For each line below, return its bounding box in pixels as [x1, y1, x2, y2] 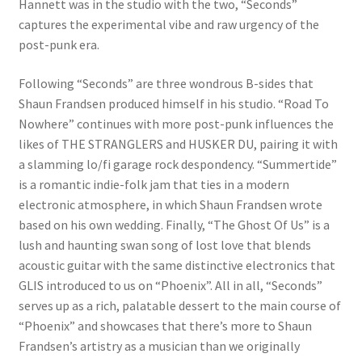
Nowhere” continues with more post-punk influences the [18, 116, 334, 133]
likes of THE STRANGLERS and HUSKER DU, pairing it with [18, 136, 338, 153]
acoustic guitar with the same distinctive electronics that [18, 257, 335, 274]
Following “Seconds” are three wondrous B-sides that [18, 75, 314, 92]
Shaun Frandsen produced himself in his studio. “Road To [18, 95, 329, 112]
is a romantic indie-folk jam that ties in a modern [18, 176, 289, 193]
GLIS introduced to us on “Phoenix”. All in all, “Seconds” [18, 277, 322, 294]
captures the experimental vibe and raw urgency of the [18, 16, 319, 33]
